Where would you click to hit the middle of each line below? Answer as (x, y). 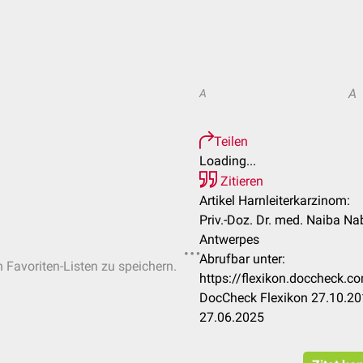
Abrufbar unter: (242, 259)
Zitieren (240, 181)
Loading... (228, 161)
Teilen (231, 141)
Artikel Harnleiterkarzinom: (275, 201)
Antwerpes (229, 239)
